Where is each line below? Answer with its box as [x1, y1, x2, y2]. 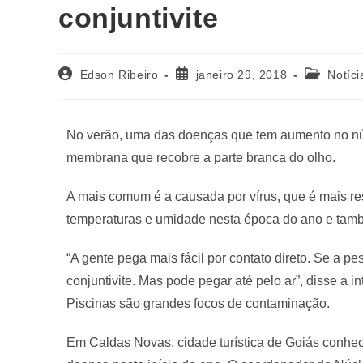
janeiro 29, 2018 [195, 67, 288, 81]
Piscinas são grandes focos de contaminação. [66, 296, 333, 310]
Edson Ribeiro [79, 67, 159, 81]
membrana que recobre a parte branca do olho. [66, 150, 335, 164]
